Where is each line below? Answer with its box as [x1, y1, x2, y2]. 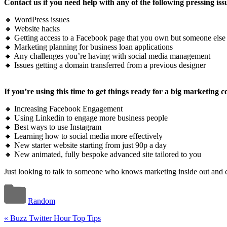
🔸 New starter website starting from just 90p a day [4, 140, 167, 149]
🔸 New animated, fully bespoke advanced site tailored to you [4, 149, 201, 159]
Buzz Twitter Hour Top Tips [8, 213, 101, 222]
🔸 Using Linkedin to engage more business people [4, 113, 168, 122]
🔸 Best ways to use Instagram [4, 122, 101, 131]
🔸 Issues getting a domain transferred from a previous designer [4, 60, 206, 69]
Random [28, 196, 55, 205]
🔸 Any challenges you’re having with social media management [4, 51, 210, 60]
